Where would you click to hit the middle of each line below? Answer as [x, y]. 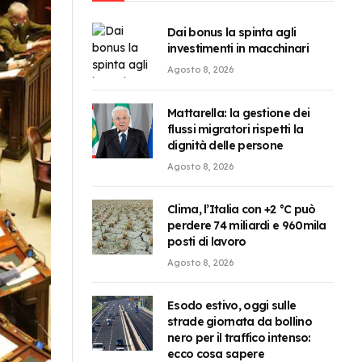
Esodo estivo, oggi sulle [232, 306]
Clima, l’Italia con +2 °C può [242, 210]
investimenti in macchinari [238, 48]
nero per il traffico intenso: [239, 338]
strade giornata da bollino [240, 322]
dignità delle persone [225, 146]
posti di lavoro [207, 242]
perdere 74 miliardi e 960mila [247, 226]
